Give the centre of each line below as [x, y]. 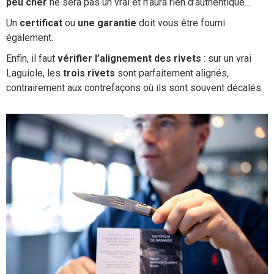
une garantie [106, 23]
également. [30, 38]
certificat [41, 23]
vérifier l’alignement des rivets [129, 59]
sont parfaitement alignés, [173, 73]
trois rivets [90, 73]
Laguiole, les [35, 73]
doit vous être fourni [181, 23]
